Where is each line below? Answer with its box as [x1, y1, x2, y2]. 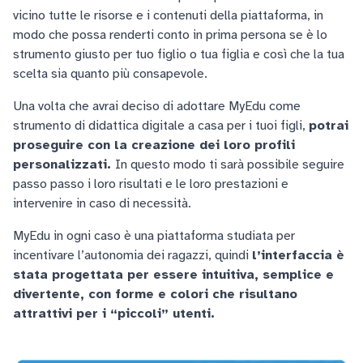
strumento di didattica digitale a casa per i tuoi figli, [13, 117, 309, 134]
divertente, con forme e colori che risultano [13, 286, 297, 302]
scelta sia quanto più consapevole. [13, 66, 211, 82]
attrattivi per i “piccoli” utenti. [13, 305, 219, 322]
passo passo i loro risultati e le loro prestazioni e [13, 176, 288, 192]
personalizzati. [13, 156, 115, 173]
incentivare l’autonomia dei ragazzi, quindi [13, 247, 252, 263]
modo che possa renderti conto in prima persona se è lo [13, 27, 327, 43]
